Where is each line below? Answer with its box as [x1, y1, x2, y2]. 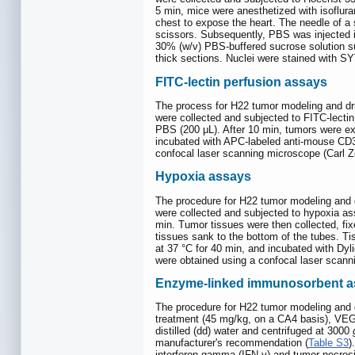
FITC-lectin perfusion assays [155, 74, 327, 89]
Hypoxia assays [155, 170, 251, 184]
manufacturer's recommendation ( [155, 337, 308, 349]
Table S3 [308, 337, 349, 349]
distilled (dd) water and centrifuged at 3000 [155, 325, 353, 338]
